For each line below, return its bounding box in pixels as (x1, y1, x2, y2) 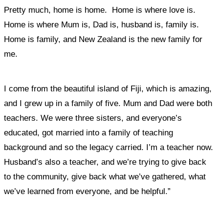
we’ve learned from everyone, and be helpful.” (4, 187, 171, 196)
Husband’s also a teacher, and (4, 157, 117, 167)
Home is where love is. (109, 5, 196, 15)
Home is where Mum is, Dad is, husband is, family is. (4, 20, 199, 29)
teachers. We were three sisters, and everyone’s (4, 113, 182, 123)
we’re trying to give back (117, 157, 206, 167)
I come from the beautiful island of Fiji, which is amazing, (4, 84, 212, 93)
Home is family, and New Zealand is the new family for (4, 35, 202, 44)
